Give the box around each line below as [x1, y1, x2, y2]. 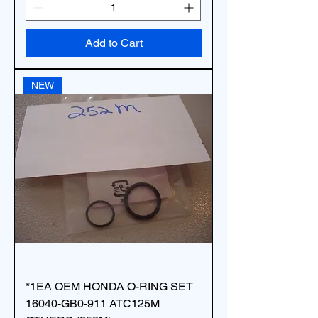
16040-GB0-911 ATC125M [26, 297, 160, 310]
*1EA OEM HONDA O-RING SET [26, 280, 193, 293]
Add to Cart [84, 36, 143, 50]
